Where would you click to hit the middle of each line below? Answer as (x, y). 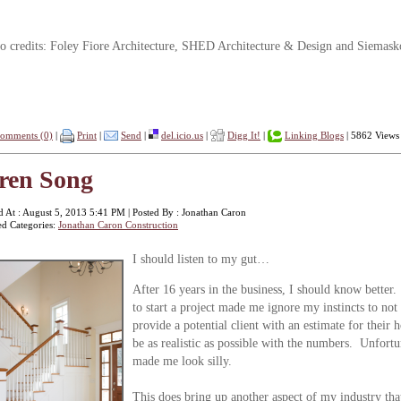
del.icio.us (182, 135)
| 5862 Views (371, 135)
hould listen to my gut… (207, 259)
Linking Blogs (314, 135)
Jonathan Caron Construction (118, 224)
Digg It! (244, 135)
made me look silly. (182, 361)
